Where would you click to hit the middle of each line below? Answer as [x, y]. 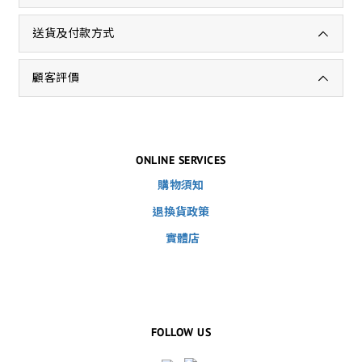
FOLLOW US [181, 332]
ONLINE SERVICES [181, 160]
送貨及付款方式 [74, 33]
